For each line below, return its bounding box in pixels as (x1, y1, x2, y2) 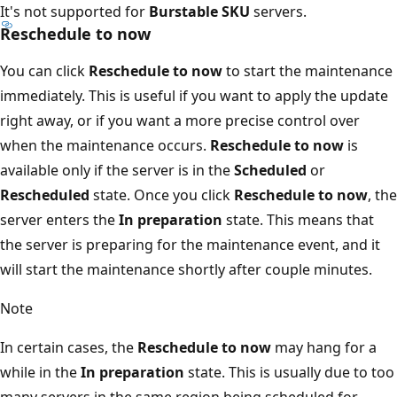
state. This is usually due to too (184, 362, 394, 383)
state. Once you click (90, 185, 234, 206)
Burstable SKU (149, 2, 250, 22)
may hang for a (271, 338, 377, 358)
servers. (250, 2, 307, 22)
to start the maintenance (222, 61, 393, 82)
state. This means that (222, 210, 374, 230)
